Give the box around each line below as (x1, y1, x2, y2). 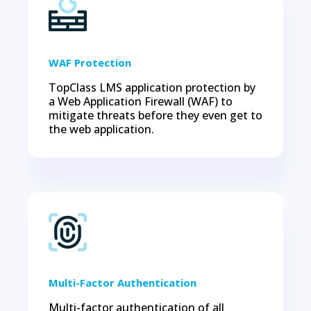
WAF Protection (49, 56, 131, 69)
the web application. (49, 121, 154, 137)
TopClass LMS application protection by (49, 80, 255, 95)
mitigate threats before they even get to (49, 108, 262, 123)
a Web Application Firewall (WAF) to (49, 94, 233, 109)
